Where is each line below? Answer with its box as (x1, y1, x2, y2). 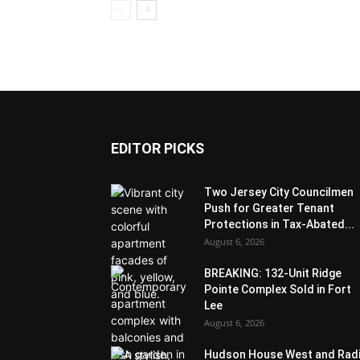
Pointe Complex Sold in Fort (204, 283, 351, 296)
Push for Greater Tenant (204, 202, 334, 215)
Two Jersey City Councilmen (204, 186, 354, 198)
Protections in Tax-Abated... (204, 218, 354, 231)
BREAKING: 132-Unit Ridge (204, 267, 342, 280)
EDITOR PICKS (111, 140, 204, 157)
